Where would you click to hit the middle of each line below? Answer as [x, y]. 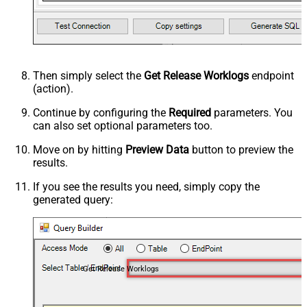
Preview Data [157, 149]
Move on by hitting [79, 149]
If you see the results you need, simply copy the [146, 186]
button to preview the [241, 149]
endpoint [271, 75]
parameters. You [252, 112]
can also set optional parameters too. [123, 125]
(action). [53, 88]
